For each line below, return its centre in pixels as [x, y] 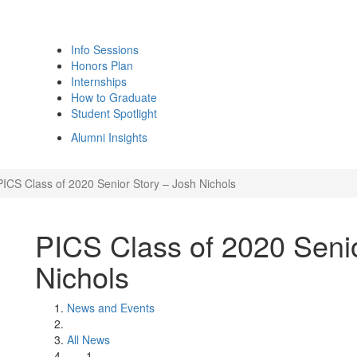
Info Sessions [105, 49]
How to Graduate [114, 97]
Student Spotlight [114, 113]
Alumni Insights [109, 137]
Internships [99, 81]
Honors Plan [102, 65]
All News [88, 339]
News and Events [111, 308]
